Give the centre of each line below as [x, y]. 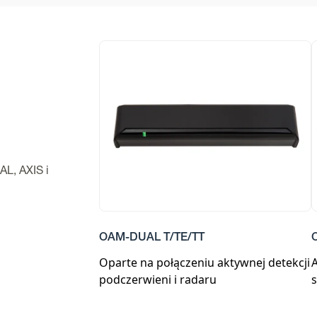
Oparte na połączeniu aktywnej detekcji [204, 263]
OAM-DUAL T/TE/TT [152, 238]
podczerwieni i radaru [158, 279]
